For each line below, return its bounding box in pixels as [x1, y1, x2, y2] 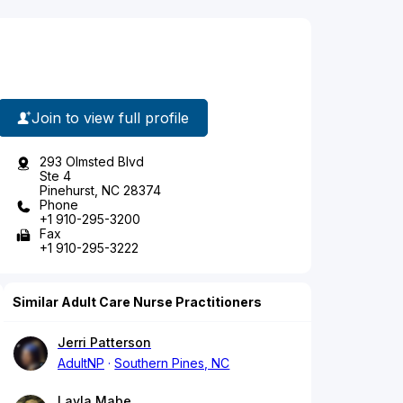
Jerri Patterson [58, 335, 151, 351]
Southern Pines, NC [114, 355, 230, 372]
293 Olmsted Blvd [40, 154, 144, 170]
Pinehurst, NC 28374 [40, 183, 161, 199]
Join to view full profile [31, 108, 189, 127]
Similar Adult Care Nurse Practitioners [13, 294, 262, 310]
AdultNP [58, 355, 104, 372]
